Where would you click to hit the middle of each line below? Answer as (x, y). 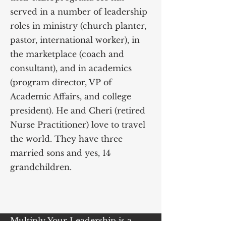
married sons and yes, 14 (60, 153)
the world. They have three (66, 139)
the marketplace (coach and (67, 54)
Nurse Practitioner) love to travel (78, 125)
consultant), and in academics (71, 68)
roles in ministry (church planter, (78, 26)
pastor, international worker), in (75, 40)
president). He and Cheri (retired (78, 110)
